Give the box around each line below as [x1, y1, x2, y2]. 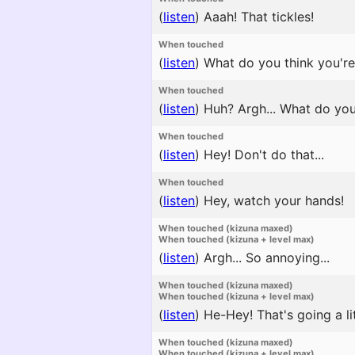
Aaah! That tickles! [200, 9, 314, 25]
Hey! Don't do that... [200, 147, 324, 162]
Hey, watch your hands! [200, 193, 344, 208]
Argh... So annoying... [200, 250, 330, 265]
